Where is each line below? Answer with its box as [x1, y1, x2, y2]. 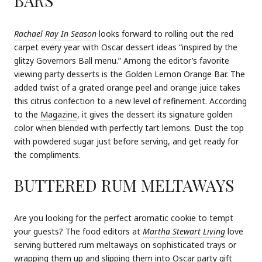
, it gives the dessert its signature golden [77, 108, 233, 120]
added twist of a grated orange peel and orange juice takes [14, 81, 240, 93]
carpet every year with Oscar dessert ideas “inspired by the [14, 41, 237, 53]
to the [14, 108, 40, 120]
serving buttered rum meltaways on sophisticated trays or [14, 239, 236, 251]
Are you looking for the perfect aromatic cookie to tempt [14, 212, 233, 224]
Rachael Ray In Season [14, 27, 96, 39]
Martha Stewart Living [143, 226, 225, 237]
